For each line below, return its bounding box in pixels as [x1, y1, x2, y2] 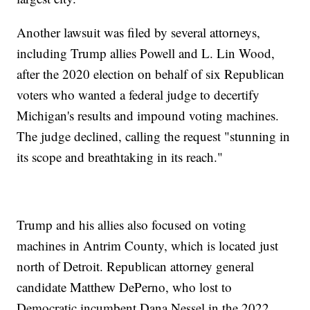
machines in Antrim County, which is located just [17, 237, 279, 255]
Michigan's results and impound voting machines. [17, 107, 280, 125]
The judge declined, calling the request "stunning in [17, 127, 291, 145]
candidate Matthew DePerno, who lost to [17, 278, 232, 296]
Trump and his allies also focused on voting [17, 216, 247, 234]
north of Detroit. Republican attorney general [17, 257, 255, 275]
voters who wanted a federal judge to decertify [17, 86, 260, 104]
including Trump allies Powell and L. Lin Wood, [17, 44, 275, 62]
